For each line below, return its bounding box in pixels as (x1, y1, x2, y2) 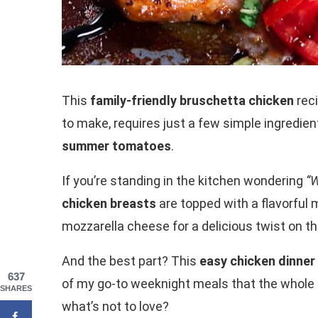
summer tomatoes (62, 138, 171, 154)
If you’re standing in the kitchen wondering (62, 173, 306, 189)
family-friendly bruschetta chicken (90, 93, 294, 109)
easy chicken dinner (199, 253, 315, 269)
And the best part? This (62, 253, 199, 269)
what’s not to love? (62, 299, 169, 314)
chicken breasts (62, 196, 156, 212)
